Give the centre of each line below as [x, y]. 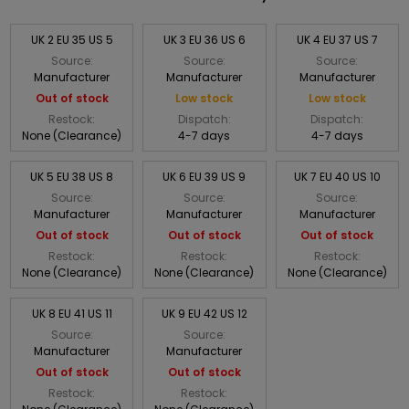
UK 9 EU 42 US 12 [204, 313]
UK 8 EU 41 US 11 [72, 313]
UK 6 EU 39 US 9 [204, 176]
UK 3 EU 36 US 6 [204, 39]
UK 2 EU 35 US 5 [72, 39]
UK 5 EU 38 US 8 [72, 176]
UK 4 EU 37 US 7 [337, 39]
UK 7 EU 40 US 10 [337, 176]
